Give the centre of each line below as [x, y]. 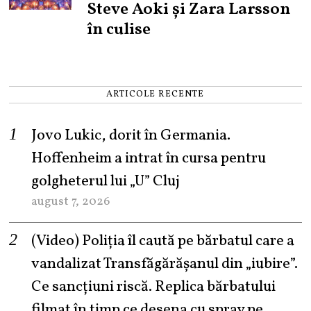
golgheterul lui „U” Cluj [106, 181]
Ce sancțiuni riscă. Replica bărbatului [154, 287]
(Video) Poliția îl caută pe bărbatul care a [163, 241]
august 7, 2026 [71, 201]
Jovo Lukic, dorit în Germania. [131, 135]
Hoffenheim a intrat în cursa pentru [149, 158]
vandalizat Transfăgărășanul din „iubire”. [165, 264]
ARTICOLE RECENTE [155, 94]
